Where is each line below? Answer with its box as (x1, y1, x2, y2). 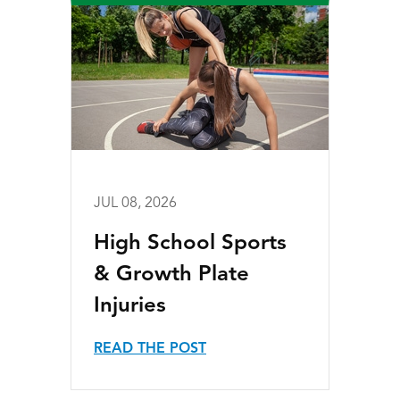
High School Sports (94, 233, 287, 254)
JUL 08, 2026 (94, 196, 177, 211)
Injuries (94, 296, 166, 317)
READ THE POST (94, 342, 206, 356)
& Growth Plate (94, 264, 249, 286)
